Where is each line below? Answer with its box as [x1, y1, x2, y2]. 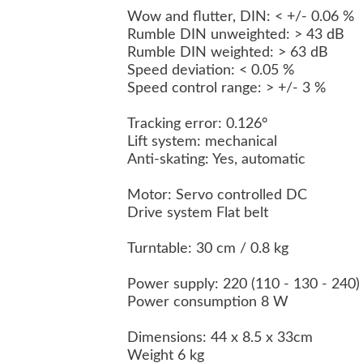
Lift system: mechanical [127, 135, 281, 150]
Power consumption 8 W [127, 295, 293, 310]
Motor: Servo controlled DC [127, 188, 311, 203]
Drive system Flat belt [127, 206, 272, 221]
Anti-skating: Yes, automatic [127, 152, 310, 168]
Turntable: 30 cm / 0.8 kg [127, 241, 293, 257]
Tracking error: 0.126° [127, 117, 271, 132]
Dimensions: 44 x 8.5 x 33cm [127, 331, 317, 346]
